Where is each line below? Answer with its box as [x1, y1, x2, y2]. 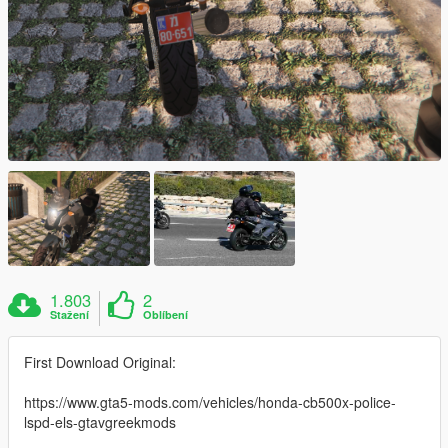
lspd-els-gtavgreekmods [24, 411, 176, 432]
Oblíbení [143, 306, 189, 322]
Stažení [50, 306, 90, 322]
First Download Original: [24, 351, 176, 372]
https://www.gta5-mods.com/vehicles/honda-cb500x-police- [24, 391, 396, 412]
